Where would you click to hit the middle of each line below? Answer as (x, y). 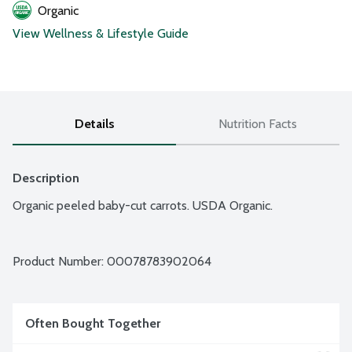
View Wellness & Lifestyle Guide (101, 34)
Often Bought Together (93, 324)
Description (46, 178)
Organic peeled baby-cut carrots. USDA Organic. (143, 206)
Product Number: (60, 262)
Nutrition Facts (258, 124)
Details (94, 124)
